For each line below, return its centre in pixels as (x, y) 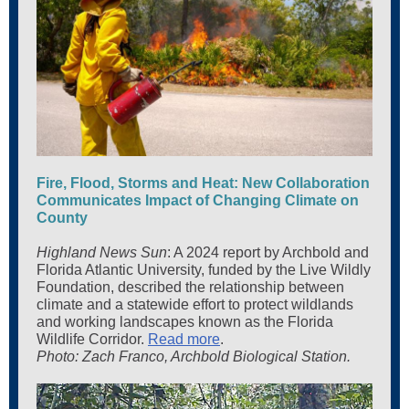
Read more (184, 339)
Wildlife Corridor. (92, 339)
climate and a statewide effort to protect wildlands (195, 304)
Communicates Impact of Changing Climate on (198, 200)
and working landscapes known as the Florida (185, 322)
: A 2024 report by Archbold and (268, 252)
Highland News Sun (102, 252)
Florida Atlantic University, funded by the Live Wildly (204, 270)
